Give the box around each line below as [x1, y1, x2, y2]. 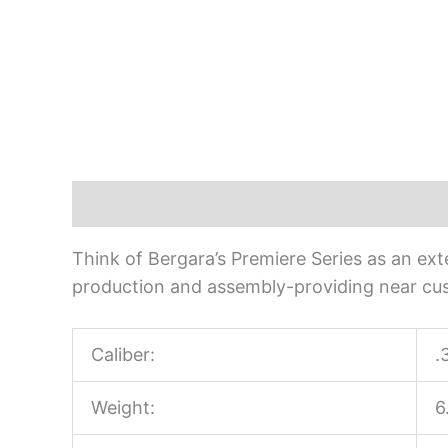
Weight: [91, 396, 155, 418]
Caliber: [91, 343, 155, 365]
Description [72, 192, 174, 214]
